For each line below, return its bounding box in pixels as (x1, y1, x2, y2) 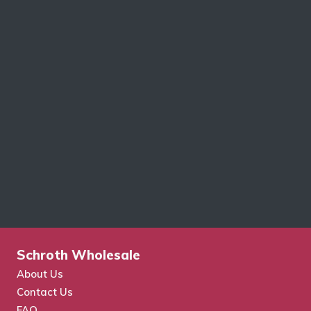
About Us (17, 267, 63, 280)
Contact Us (17, 285, 73, 299)
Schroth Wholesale (17, 246, 140, 263)
